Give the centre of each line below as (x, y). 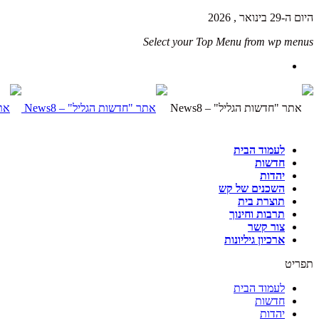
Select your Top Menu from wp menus (228, 42)
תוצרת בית (261, 201)
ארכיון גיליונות (255, 240)
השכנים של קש (252, 188)
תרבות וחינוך (257, 214)
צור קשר (266, 227)
